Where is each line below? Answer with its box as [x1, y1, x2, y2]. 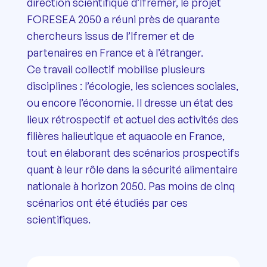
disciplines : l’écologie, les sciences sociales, [26, 79, 238, 92]
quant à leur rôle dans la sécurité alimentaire [26, 162, 238, 176]
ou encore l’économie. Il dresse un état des [26, 95, 233, 109]
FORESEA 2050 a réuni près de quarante [26, 12, 220, 26]
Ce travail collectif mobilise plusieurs [26, 62, 205, 76]
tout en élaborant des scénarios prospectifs [26, 145, 240, 159]
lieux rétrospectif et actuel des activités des [26, 112, 238, 126]
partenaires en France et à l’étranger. [26, 45, 203, 59]
